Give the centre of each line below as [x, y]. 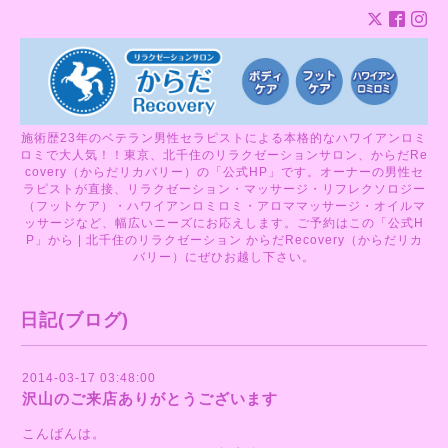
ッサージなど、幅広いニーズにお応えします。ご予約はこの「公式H [224, 222]
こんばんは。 [64, 433]
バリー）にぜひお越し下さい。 [224, 256]
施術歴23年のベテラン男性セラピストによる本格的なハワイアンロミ [224, 137]
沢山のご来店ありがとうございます [150, 398]
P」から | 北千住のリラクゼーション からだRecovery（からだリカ [224, 239]
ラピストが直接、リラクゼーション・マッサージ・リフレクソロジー [224, 188]
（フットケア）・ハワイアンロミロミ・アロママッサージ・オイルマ [224, 205]
